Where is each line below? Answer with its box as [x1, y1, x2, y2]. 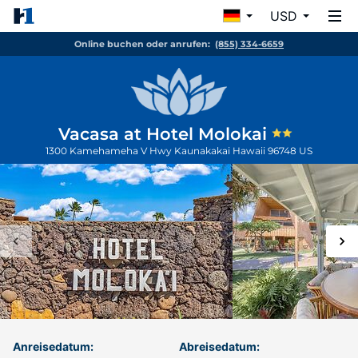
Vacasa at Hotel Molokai [58, 124, 272, 144]
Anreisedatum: [13, 340, 93, 353]
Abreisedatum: [179, 340, 260, 353]
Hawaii [233, 145, 268, 157]
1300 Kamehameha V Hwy [46, 145, 174, 157]
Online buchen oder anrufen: [74, 38, 210, 50]
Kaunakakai [174, 145, 233, 157]
